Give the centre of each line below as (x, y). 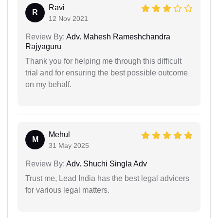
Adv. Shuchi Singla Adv (106, 163)
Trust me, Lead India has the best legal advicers (107, 178)
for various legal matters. (67, 190)
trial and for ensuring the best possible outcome (107, 73)
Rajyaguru (43, 46)
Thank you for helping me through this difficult (103, 61)
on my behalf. (48, 84)
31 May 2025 (69, 145)
